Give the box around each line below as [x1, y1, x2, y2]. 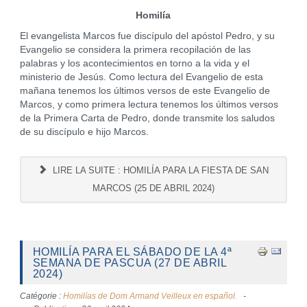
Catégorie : [19, 291, 63, 301]
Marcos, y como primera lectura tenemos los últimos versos [19, 99, 278, 110]
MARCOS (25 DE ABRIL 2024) [92, 183, 214, 193]
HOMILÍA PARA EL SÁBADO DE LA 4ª [32, 245, 232, 258]
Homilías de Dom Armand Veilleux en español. [62, 291, 237, 301]
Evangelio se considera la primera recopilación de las [19, 45, 251, 55]
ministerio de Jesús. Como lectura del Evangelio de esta [19, 72, 263, 82]
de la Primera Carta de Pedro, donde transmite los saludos [19, 113, 275, 123]
